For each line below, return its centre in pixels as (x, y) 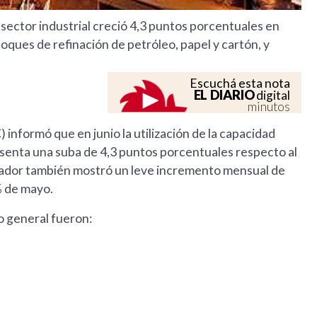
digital (272, 96)
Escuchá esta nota (240, 83)
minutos (269, 107)
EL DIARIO (224, 95)
